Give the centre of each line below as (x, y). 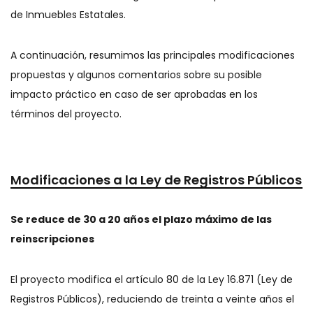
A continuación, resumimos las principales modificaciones (153, 55)
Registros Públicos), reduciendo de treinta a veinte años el (152, 299)
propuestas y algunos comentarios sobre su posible (136, 75)
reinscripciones (52, 239)
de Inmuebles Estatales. (68, 15)
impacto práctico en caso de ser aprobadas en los (134, 94)
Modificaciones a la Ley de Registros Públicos (156, 180)
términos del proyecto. (66, 114)
